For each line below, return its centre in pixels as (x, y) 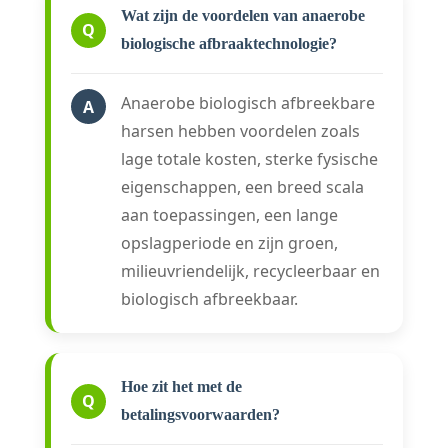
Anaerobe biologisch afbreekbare (248, 103)
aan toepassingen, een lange (229, 215)
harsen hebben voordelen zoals (240, 131)
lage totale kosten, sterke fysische (249, 159)
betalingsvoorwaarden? (200, 415)
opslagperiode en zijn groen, (229, 243)
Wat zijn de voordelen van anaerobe (243, 16)
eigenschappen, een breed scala (242, 187)
